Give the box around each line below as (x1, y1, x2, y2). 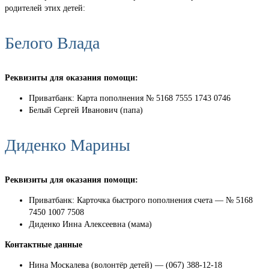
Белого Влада (5, 34, 100, 53)
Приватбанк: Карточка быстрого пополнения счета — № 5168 (29, 196, 253, 205)
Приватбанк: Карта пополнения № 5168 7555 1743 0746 (29, 94, 231, 103)
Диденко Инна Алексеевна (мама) (29, 220, 152, 229)
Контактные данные (5, 240, 82, 250)
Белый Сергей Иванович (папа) (29, 106, 143, 115)
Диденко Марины (5, 136, 130, 155)
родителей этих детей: (5, 4, 85, 13)
